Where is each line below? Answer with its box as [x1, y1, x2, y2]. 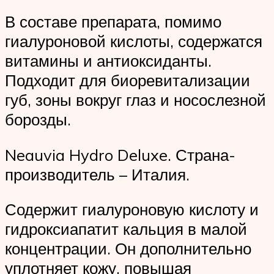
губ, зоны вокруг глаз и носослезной [5, 89, 266, 109]
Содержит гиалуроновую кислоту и [5, 199, 259, 220]
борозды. [5, 109, 71, 129]
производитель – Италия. [5, 164, 190, 184]
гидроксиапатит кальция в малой [5, 219, 247, 239]
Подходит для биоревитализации [5, 70, 250, 90]
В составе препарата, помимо [5, 11, 221, 31]
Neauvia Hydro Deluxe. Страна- [5, 144, 235, 165]
